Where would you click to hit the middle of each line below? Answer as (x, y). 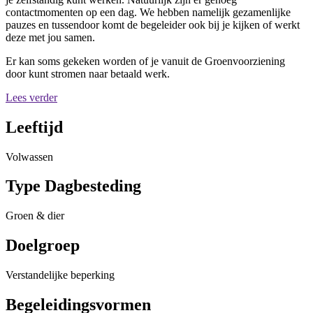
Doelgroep (43, 246)
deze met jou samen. (50, 37)
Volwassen (29, 156)
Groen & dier (35, 216)
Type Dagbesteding (73, 186)
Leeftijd (34, 127)
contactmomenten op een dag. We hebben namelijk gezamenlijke (148, 12)
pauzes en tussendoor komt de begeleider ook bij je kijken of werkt (153, 24)
